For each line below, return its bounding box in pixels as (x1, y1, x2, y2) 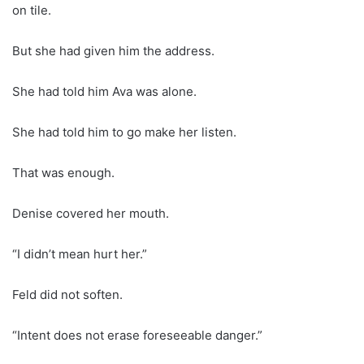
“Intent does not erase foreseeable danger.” (12, 327, 262, 343)
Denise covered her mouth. (12, 205, 169, 221)
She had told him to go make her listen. (12, 123, 236, 140)
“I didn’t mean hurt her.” (12, 245, 147, 262)
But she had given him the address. (12, 42, 214, 58)
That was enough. (12, 164, 115, 180)
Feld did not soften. (12, 286, 123, 302)
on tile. (12, 2, 51, 18)
